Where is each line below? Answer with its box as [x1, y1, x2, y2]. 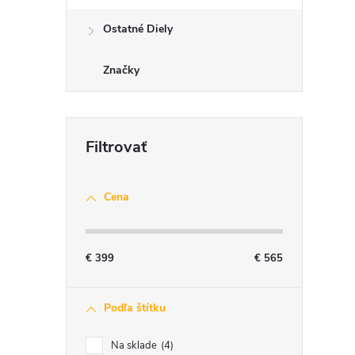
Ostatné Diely [103, 21, 173, 36]
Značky [103, 63, 139, 78]
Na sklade [111, 338, 159, 353]
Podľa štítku [104, 300, 166, 315]
